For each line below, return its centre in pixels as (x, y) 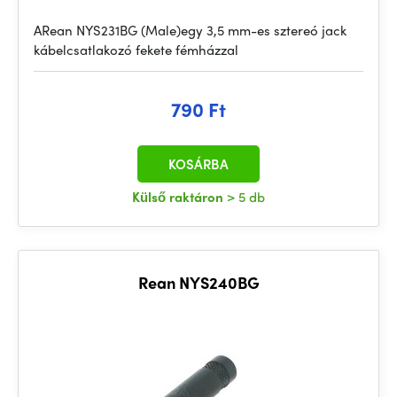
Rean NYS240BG (198, 282)
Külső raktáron (179, 197)
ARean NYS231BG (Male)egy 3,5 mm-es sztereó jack (190, 30)
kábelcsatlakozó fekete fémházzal (136, 50)
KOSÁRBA (198, 164)
